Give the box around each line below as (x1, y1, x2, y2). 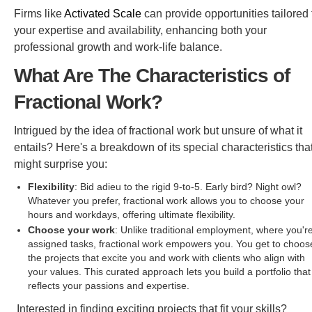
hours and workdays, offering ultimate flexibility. (28, 209, 235, 221)
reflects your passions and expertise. (28, 280, 189, 292)
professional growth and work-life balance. (14, 41, 222, 54)
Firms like (14, 8, 64, 20)
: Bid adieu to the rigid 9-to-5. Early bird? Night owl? (75, 181, 302, 193)
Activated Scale (64, 8, 141, 20)
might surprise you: (14, 158, 107, 171)
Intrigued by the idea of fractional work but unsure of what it (14, 125, 302, 137)
